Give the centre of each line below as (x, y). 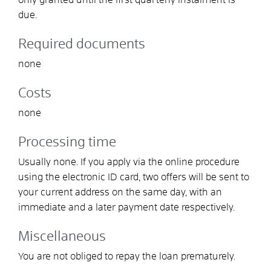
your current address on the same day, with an (120, 192)
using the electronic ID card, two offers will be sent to (134, 177)
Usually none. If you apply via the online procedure (129, 162)
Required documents (82, 44)
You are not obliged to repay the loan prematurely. (127, 256)
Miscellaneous (62, 237)
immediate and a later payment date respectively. (126, 207)
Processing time (67, 142)
